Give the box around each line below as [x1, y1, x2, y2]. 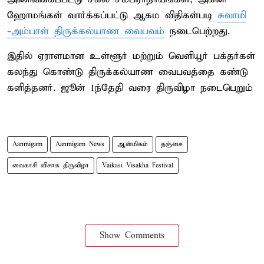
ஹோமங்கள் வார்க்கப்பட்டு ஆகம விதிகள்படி [7, 9, 217, 22]
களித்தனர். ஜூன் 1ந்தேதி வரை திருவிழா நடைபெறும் [7, 81, 253, 94]
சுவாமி [217, 9, 246, 22]
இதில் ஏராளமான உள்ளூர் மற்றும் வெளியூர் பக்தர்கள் [7, 49, 255, 62]
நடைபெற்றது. [164, 25, 230, 38]
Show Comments [100, 230, 164, 241]
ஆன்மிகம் [117, 140, 148, 148]
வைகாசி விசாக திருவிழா [12, 161, 89, 170]
